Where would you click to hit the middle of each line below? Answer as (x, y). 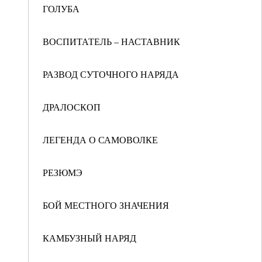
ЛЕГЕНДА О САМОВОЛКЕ (100, 139)
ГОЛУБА (61, 8)
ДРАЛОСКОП (72, 107)
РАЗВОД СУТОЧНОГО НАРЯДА (111, 74)
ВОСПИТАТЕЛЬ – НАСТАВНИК (111, 41)
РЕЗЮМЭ (63, 172)
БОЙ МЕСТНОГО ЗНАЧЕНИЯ (106, 205)
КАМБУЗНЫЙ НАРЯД (89, 238)
